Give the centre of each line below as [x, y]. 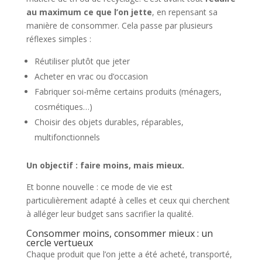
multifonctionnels [67, 137]
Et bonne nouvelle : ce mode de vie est [99, 187]
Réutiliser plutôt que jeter [82, 61]
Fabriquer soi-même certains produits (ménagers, [128, 92]
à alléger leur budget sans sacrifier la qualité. [110, 214]
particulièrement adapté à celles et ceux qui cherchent [128, 201]
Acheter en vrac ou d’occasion [91, 77]
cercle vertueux [59, 243]
